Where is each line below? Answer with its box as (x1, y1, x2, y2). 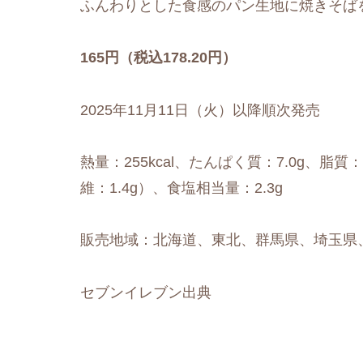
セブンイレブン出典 (80, 284, 211, 301)
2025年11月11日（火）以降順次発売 (80, 101, 320, 118)
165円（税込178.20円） (80, 49, 237, 66)
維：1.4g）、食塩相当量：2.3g (80, 180, 283, 197)
